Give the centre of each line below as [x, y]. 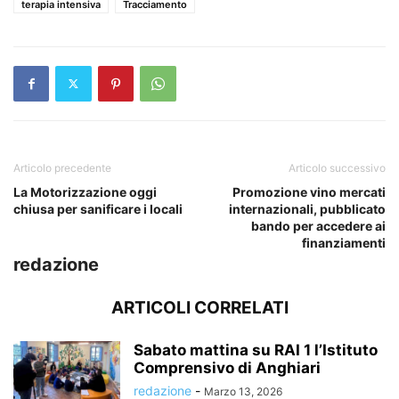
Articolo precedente [62, 167]
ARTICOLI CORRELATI [199, 307]
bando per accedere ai [318, 225]
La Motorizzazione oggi [85, 191]
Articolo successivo [337, 167]
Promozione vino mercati [309, 191]
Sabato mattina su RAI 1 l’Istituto [256, 350]
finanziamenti [344, 242]
